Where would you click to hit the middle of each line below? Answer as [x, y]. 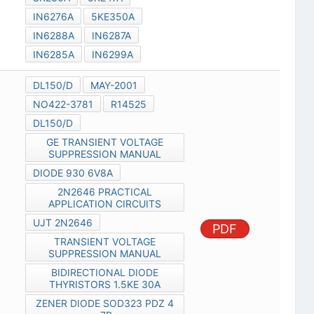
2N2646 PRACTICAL [104, 192]
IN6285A [53, 55]
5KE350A [112, 17]
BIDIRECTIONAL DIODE [104, 273]
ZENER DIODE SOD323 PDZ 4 [104, 303]
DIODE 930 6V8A [73, 173]
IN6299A [112, 55]
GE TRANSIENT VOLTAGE [104, 142]
